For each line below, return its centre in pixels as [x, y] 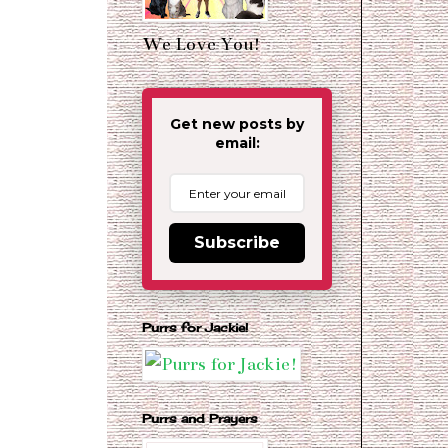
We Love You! [201, 44]
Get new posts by [237, 124]
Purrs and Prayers [200, 419]
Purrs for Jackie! [195, 328]
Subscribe [237, 243]
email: [237, 143]
